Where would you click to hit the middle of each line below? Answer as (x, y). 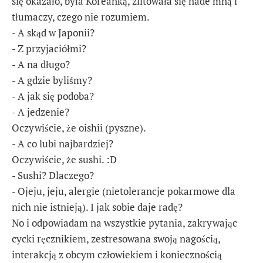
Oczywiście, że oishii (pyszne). (79, 127)
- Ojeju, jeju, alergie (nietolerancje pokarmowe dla (124, 191)
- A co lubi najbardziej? (63, 143)
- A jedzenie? (41, 112)
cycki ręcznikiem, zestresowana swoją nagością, (116, 238)
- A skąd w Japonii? (53, 32)
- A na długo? (41, 64)
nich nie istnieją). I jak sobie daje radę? (97, 207)
